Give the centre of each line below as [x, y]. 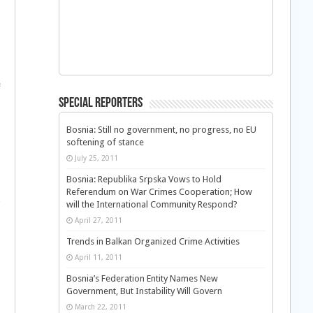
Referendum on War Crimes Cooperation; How [159, 192]
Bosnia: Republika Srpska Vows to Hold [144, 179]
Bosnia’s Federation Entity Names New [142, 278]
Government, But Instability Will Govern [144, 291]
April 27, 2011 [98, 220]
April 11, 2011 [98, 257]
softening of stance [105, 142]
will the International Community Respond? [152, 204]
